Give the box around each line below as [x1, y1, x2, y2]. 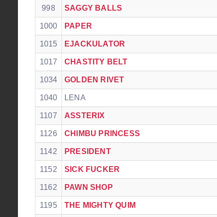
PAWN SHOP [64, 183, 113, 191]
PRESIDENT [64, 147, 111, 155]
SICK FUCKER [64, 165, 120, 173]
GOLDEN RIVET [64, 76, 124, 84]
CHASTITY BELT [64, 58, 128, 66]
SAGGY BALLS [64, 4, 123, 12]
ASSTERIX [64, 111, 105, 120]
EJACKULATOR [64, 40, 125, 48]
